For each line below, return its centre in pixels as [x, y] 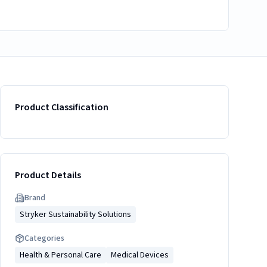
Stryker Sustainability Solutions [75, 215]
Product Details [48, 175]
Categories [44, 238]
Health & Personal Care [60, 255]
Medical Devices [140, 255]
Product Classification [62, 107]
